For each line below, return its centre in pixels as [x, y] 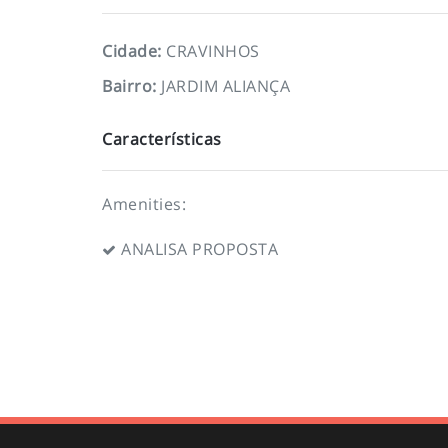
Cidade [130, 50]
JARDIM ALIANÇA [226, 85]
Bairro [127, 85]
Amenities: [144, 203]
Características [162, 138]
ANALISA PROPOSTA [197, 248]
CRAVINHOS [213, 50]
